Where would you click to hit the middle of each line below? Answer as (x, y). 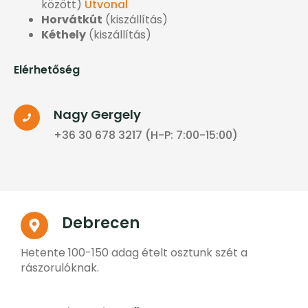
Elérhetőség (47, 70)
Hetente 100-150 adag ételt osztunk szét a (134, 253)
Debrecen (101, 223)
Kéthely (64, 35)
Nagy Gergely (97, 114)
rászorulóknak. (60, 268)
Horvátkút (72, 20)
